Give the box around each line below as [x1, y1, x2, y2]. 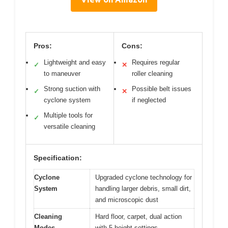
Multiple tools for [44, 111, 93, 120]
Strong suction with [44, 85, 100, 93]
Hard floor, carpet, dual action [95, 213, 182, 221]
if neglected [132, 96, 166, 104]
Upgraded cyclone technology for [95, 174, 192, 182]
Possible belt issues [132, 85, 191, 93]
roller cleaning [132, 70, 173, 78]
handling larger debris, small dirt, [95, 185, 191, 193]
